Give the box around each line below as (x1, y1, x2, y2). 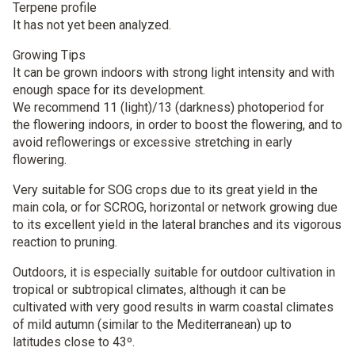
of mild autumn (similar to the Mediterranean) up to (13, 317, 292, 332)
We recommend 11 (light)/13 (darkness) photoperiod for (13, 100, 324, 115)
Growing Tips (13, 48, 86, 63)
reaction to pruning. (13, 235, 117, 250)
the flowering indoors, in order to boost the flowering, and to (13, 117, 342, 132)
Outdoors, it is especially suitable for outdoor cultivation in (13, 265, 335, 280)
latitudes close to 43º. (13, 334, 135, 349)
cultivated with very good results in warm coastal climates (13, 300, 334, 315)
